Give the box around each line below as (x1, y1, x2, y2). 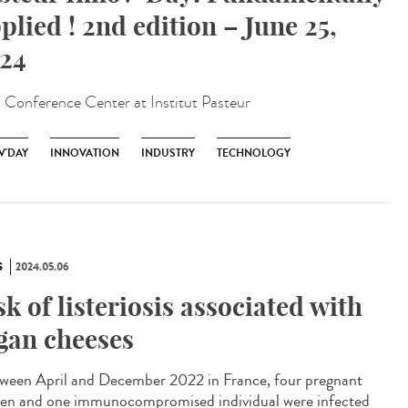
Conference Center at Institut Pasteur (5, 91, 250, 114)
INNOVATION (50, 145, 119, 161)
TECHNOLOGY (217, 145, 291, 161)
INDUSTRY (141, 145, 195, 161)
